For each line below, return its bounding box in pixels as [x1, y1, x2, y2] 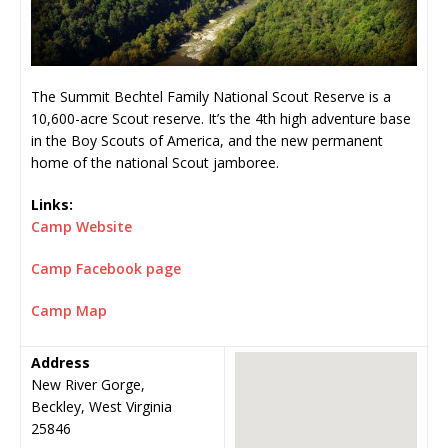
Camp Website [31, 216, 132, 236]
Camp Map [31, 300, 107, 320]
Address [31, 353, 90, 373]
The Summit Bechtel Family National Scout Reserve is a [31, 86, 391, 106]
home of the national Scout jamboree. [31, 152, 279, 172]
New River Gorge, [31, 375, 145, 395]
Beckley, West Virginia [31, 397, 172, 417]
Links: [31, 194, 73, 214]
